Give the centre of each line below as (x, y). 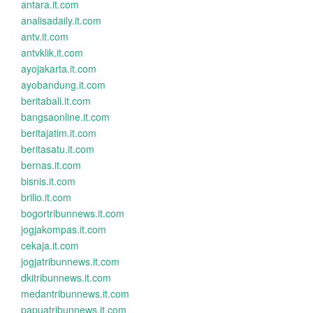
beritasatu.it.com (58, 149)
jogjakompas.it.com (64, 229)
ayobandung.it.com (63, 85)
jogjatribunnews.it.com (70, 261)
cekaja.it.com (50, 245)
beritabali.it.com (56, 101)
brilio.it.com (46, 197)
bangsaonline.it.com (65, 117)
